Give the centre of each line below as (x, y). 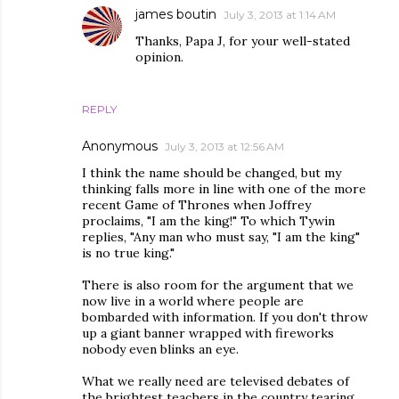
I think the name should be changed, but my (212, 173)
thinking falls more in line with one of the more (224, 189)
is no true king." (128, 253)
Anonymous (120, 146)
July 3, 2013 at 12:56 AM (224, 147)
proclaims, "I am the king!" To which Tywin (208, 221)
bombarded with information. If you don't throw (225, 317)
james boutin (176, 14)
